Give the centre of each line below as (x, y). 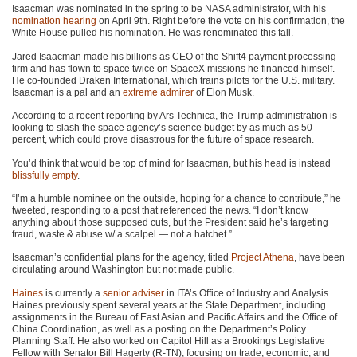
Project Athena (263, 258)
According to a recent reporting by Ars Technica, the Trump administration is (175, 116)
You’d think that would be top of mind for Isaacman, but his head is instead (171, 163)
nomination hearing (54, 21)
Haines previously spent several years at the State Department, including (169, 305)
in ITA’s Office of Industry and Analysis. (247, 293)
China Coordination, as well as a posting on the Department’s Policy (159, 329)
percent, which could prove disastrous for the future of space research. (163, 140)
